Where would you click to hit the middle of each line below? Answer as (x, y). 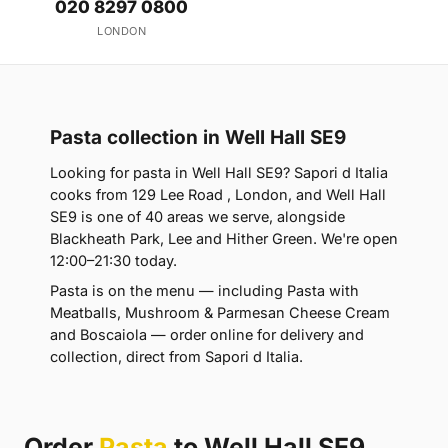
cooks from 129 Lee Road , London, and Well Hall (218, 195)
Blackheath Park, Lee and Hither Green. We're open (224, 239)
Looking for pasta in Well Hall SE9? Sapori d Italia (219, 173)
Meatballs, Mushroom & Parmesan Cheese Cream (220, 313)
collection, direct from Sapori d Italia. (176, 357)
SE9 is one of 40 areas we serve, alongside (197, 217)
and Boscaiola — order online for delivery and (207, 335)
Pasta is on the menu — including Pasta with (204, 291)
